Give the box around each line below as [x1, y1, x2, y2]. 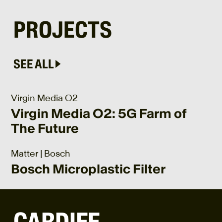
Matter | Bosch [10, 148, 70, 160]
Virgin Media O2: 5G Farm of [10, 106, 187, 122]
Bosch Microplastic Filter [10, 161, 166, 177]
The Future [10, 120, 79, 137]
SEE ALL [13, 55, 54, 72]
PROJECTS [13, 14, 112, 44]
